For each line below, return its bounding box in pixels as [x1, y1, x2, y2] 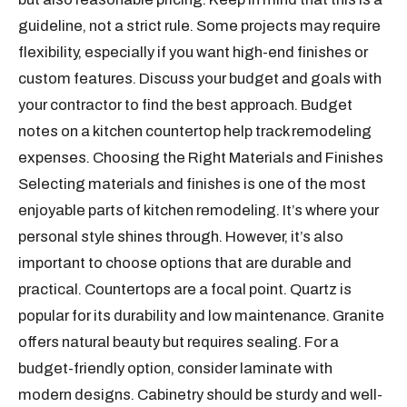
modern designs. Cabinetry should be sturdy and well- [18, 386, 383, 403]
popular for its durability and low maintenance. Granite [18, 307, 385, 324]
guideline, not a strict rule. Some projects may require [18, 17, 382, 35]
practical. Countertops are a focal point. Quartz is [18, 281, 352, 298]
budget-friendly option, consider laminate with [18, 360, 333, 377]
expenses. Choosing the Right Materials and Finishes [18, 149, 384, 166]
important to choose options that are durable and [18, 254, 352, 272]
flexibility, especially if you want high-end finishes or [18, 44, 369, 61]
